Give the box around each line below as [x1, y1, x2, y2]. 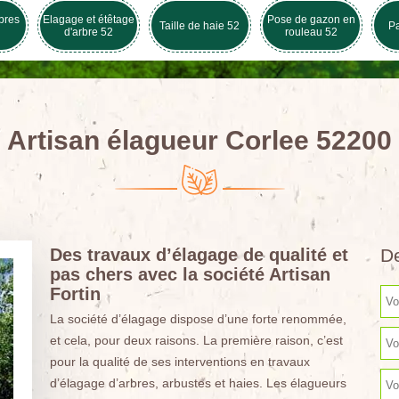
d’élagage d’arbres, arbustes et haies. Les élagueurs [49, 376, 346, 390]
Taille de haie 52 [159, 19, 240, 32]
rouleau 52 [284, 25, 338, 38]
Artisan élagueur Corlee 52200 [7, 126, 392, 155]
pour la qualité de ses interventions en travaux [49, 354, 310, 369]
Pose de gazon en [266, 12, 355, 26]
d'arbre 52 [63, 25, 113, 38]
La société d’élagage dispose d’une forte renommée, [49, 312, 346, 326]
